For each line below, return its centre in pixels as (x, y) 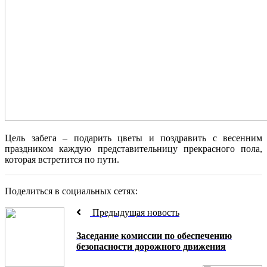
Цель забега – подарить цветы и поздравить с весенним (133, 138)
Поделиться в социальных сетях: (71, 191)
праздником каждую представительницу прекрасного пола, (133, 149)
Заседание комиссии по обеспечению (154, 236)
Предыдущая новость (135, 212)
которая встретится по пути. (62, 159)
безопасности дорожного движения (151, 247)
